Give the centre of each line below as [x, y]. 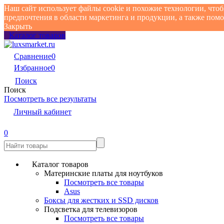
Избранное [32, 68]
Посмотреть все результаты [50, 99]
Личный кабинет [42, 112]
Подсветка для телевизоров [91, 209]
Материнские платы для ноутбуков [103, 173]
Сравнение [33, 56]
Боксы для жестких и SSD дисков [101, 200]
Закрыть [18, 26]
